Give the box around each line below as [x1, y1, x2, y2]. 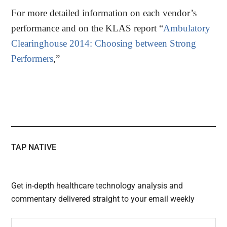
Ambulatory [163, 23, 211, 34]
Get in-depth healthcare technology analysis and [11, 180, 183, 191]
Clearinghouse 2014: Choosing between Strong [11, 38, 197, 49]
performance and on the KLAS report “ [11, 23, 164, 34]
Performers [11, 53, 54, 64]
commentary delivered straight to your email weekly [11, 194, 195, 204]
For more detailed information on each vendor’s [11, 8, 197, 19]
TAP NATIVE [11, 142, 57, 152]
